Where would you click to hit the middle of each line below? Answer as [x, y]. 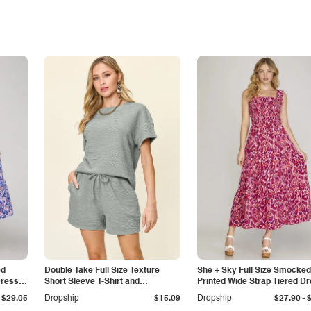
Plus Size [215, 293]
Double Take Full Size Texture [102, 271]
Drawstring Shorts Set [88, 293]
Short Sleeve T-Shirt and [92, 282]
